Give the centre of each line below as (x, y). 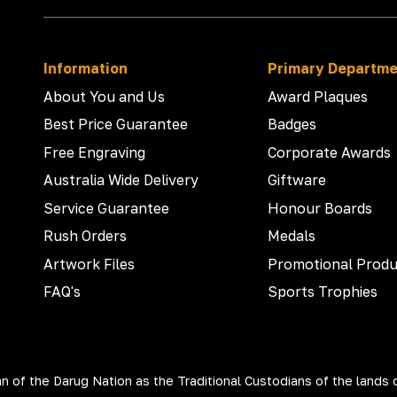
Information (86, 69)
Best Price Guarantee (116, 125)
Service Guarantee (106, 208)
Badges (292, 125)
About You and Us (104, 96)
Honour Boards (320, 208)
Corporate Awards (330, 152)
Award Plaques (318, 96)
